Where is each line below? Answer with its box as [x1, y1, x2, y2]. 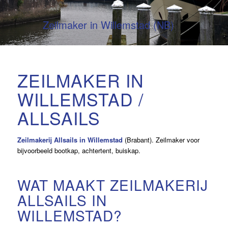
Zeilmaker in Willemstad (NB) [42, 17, 174, 32]
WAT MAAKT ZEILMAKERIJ [17, 175, 208, 195]
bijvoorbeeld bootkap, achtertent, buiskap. [17, 146, 140, 156]
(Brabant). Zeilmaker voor [122, 135, 199, 145]
